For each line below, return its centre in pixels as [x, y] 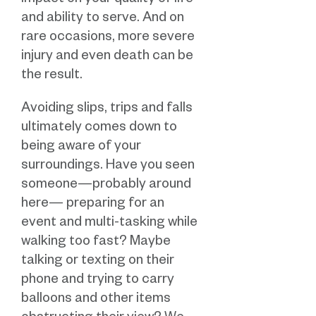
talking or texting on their [98, 262]
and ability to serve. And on [103, 20]
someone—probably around [106, 186]
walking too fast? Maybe [96, 243]
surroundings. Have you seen [108, 167]
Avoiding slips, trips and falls [107, 110]
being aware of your [81, 148]
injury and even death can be [107, 58]
